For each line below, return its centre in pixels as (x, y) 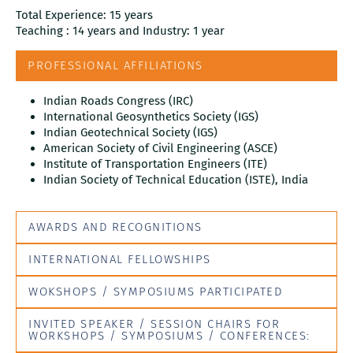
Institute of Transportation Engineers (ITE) (155, 163)
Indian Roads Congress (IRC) (118, 100)
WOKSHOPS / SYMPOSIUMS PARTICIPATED (155, 291)
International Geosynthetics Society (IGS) (151, 116)
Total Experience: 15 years (84, 15)
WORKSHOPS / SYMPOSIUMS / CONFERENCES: (169, 335)
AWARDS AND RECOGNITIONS (115, 227)
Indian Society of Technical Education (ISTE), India (176, 179)
